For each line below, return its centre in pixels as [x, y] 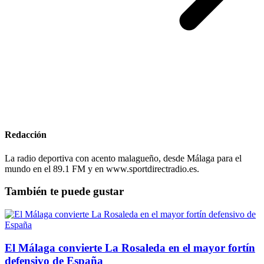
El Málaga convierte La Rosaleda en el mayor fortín [130, 247]
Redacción [26, 135]
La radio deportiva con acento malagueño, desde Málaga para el [123, 158]
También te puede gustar [64, 192]
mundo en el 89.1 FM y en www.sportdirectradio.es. [102, 169]
